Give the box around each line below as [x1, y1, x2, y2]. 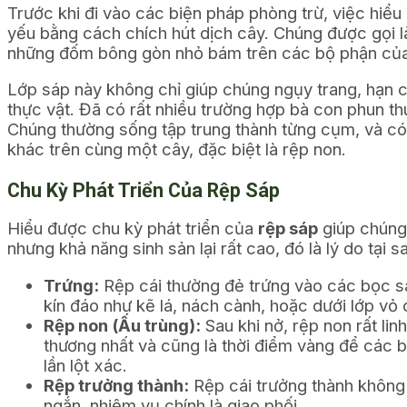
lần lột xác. [44, 354, 127, 375]
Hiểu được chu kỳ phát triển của [7, 218, 258, 239]
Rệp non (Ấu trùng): [44, 314, 201, 335]
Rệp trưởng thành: [44, 374, 189, 395]
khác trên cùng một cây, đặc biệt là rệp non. [7, 139, 346, 160]
